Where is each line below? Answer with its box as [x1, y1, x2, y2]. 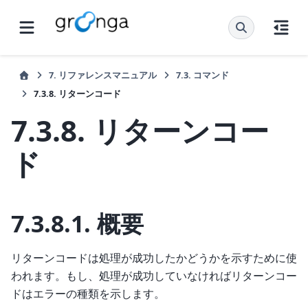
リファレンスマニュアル [58, 69, 157, 81]
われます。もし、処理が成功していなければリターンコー [11, 267, 297, 283]
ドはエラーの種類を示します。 [11, 285, 165, 301]
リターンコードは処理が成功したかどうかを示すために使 [11, 250, 297, 265]
